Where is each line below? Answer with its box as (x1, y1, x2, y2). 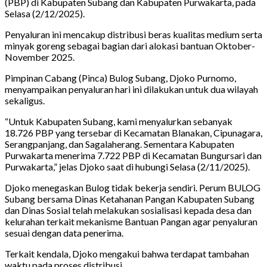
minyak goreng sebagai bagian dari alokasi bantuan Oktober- (5, 39, 255, 51)
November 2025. (5, 51, 74, 63)
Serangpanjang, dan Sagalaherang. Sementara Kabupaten (5, 138, 234, 150)
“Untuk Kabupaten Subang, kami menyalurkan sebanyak (5, 115, 232, 127)
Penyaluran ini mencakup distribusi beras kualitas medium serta (5, 28, 262, 40)
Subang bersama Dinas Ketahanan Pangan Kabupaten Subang (5, 193, 254, 204)
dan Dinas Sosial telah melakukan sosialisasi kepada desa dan (5, 204, 252, 216)
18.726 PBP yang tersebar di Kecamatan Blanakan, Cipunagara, (5, 126, 262, 138)
